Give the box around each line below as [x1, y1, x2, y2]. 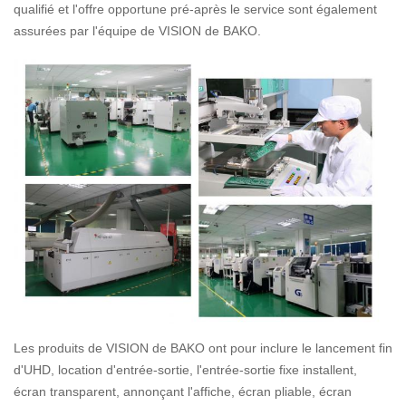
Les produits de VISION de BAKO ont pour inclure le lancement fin [14, 340, 392, 355]
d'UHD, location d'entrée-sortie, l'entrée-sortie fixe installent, [14, 362, 357, 377]
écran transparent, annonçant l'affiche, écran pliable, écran [14, 383, 352, 399]
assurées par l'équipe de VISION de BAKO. [14, 23, 261, 38]
